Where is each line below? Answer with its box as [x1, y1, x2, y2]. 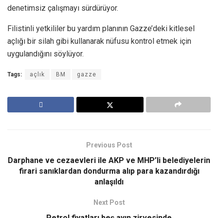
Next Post [93, 198, 125, 206]
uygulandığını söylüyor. [7, 49, 84, 58]
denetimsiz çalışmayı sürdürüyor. [7, 3, 118, 13]
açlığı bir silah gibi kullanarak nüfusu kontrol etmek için [7, 36, 191, 46]
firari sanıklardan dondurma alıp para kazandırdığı [18, 166, 200, 176]
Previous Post [86, 141, 132, 149]
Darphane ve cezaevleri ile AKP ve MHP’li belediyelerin [8, 155, 210, 165]
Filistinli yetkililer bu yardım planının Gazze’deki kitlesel [7, 23, 195, 33]
